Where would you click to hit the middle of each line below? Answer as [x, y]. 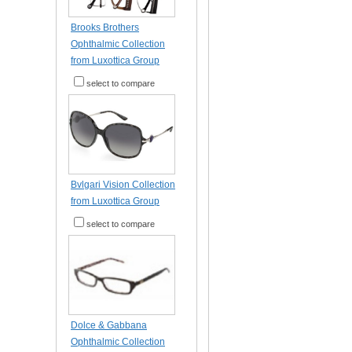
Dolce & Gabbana [109, 325]
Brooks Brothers [105, 27]
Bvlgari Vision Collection [123, 185]
